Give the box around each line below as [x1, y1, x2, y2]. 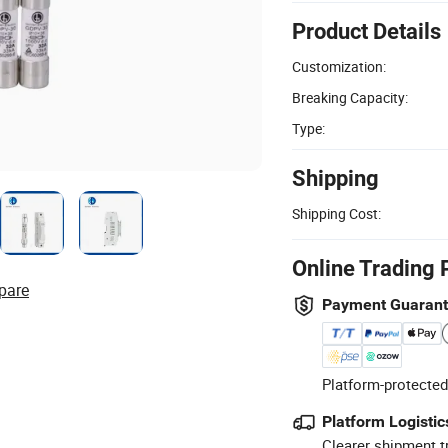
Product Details [292, 18, 441, 44]
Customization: [292, 56, 386, 76]
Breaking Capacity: [292, 87, 408, 107]
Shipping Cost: [292, 203, 381, 223]
